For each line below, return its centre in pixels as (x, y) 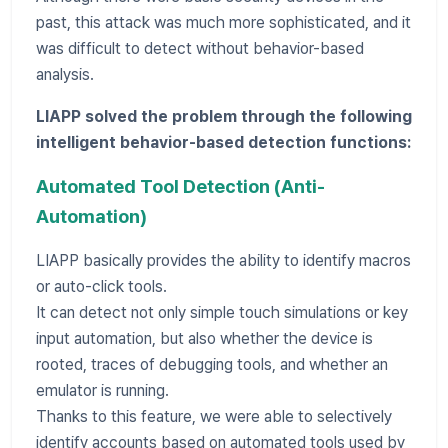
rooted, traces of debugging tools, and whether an (212, 364)
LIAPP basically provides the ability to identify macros (223, 260)
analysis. (65, 74)
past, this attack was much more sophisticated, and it (223, 22)
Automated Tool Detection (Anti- (180, 186)
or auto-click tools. (101, 286)
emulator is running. (102, 390)
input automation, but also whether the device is (204, 338)
